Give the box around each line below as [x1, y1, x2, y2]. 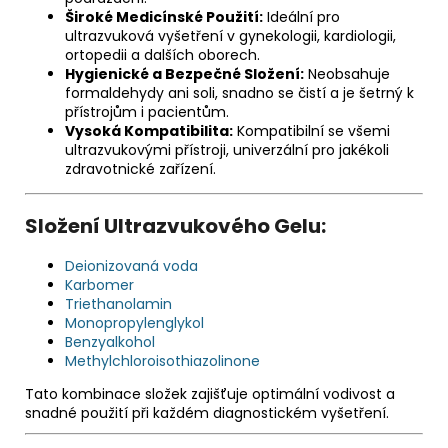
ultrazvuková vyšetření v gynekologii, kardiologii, [65, 26, 396, 47]
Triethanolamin [65, 294, 172, 315]
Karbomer [65, 275, 134, 296]
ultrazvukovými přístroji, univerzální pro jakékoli [65, 140, 389, 161]
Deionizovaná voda [65, 256, 198, 277]
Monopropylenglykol [65, 313, 204, 334]
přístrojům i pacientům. [65, 102, 229, 123]
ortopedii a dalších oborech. [65, 45, 260, 66]
